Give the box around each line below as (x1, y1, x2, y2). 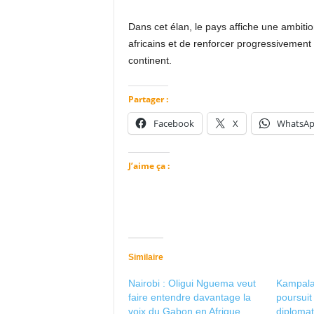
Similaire (128, 252, 163, 262)
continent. (128, 55, 172, 66)
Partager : (128, 93, 168, 105)
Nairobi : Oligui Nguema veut (128, 278, 256, 289)
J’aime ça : (128, 160, 170, 172)
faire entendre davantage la (128, 292, 251, 303)
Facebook (153, 117, 194, 130)
